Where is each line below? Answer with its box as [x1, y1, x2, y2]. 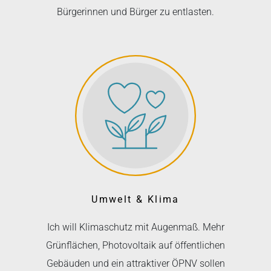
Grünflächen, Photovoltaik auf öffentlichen [46, 239, 225, 251]
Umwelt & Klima [91, 193, 180, 205]
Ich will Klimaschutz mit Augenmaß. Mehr [47, 221, 224, 233]
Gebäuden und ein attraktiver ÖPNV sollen [46, 257, 225, 269]
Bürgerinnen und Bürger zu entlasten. [57, 5, 214, 18]
